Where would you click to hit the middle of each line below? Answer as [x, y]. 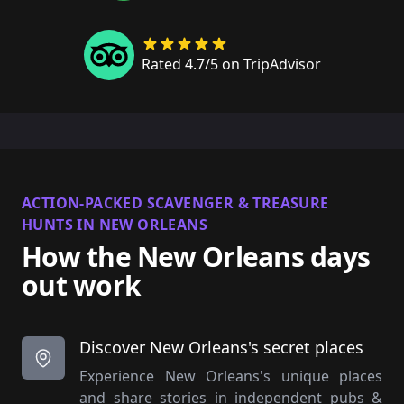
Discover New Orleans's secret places [221, 347]
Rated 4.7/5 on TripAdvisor [231, 64]
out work [81, 285]
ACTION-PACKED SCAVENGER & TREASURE [175, 202]
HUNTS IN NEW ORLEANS [115, 224]
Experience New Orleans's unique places [231, 376]
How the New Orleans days [196, 256]
